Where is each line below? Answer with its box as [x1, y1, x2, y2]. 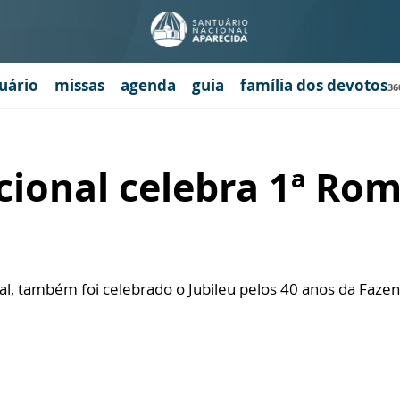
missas [54, 74, 104, 96]
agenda [121, 74, 176, 96]
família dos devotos [240, 74, 387, 96]
